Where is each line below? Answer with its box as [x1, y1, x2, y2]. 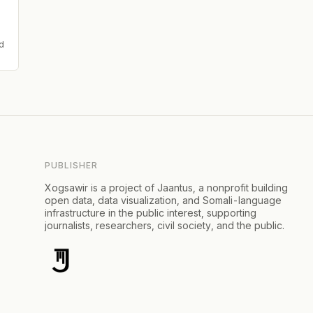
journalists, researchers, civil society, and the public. [45, 219, 284, 231]
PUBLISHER [45, 159, 98, 170]
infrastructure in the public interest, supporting [45, 206, 256, 219]
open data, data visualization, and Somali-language [45, 194, 282, 206]
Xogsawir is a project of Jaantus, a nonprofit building [45, 181, 288, 194]
